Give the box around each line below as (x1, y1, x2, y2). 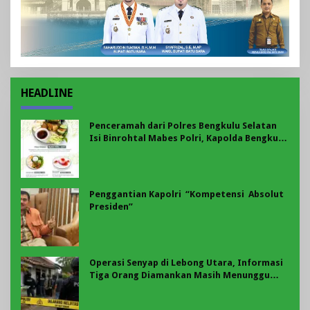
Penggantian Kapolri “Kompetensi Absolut (89, 189, 284, 200)
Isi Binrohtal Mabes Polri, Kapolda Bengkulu (89, 133, 286, 144)
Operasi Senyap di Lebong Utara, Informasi (89, 257, 283, 268)
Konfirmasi (89, 282, 139, 293)
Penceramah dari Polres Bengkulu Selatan (89, 120, 277, 131)
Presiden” (89, 201, 133, 212)
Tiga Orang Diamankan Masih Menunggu (89, 270, 270, 281)
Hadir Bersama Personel (89, 145, 197, 156)
